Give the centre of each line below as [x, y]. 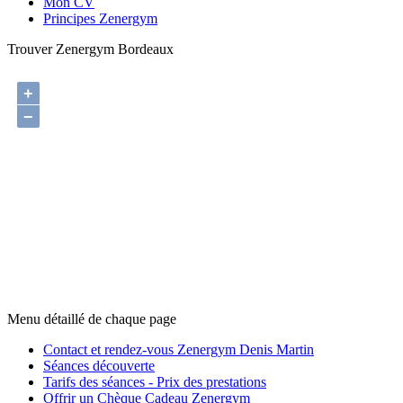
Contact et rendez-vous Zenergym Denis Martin [179, 349]
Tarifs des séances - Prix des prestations [155, 382]
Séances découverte [99, 366]
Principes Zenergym [100, 18]
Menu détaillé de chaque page [92, 319]
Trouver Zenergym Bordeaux [90, 49]
